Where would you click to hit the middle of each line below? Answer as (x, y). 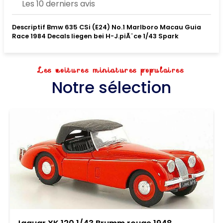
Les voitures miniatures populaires (111, 70)
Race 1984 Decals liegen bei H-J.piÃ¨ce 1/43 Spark (95, 36)
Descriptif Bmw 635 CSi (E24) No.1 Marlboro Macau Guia (107, 27)
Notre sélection (111, 87)
